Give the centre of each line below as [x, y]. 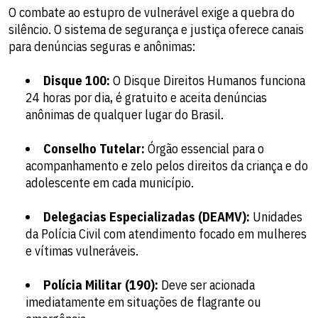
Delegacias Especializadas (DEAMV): [147, 217]
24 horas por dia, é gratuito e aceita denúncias [146, 98]
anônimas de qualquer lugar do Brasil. [125, 115]
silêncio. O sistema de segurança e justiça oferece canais [156, 30]
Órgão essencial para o [204, 149]
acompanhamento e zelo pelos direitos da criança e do [167, 166]
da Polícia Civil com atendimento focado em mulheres [166, 234]
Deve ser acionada [207, 285]
